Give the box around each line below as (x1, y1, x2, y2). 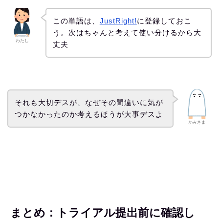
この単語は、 (52, 17, 100, 25)
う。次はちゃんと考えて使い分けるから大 (52, 28, 201, 37)
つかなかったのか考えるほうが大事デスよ (14, 109, 163, 118)
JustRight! (99, 17, 137, 25)
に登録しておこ (136, 17, 192, 25)
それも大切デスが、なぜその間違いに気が (14, 98, 163, 107)
